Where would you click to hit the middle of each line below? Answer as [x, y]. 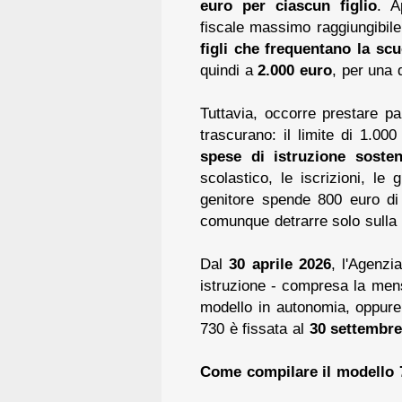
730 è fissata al [255, 328]
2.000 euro [295, 70]
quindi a [229, 70]
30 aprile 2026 [280, 263]
